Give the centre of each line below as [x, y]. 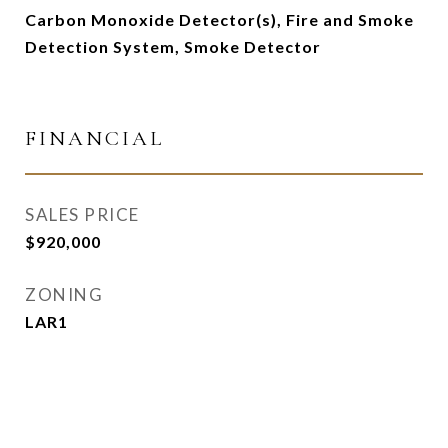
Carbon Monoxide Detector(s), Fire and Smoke [219, 19]
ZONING [64, 294]
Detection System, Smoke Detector [173, 46]
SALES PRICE [82, 214]
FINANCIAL [94, 138]
